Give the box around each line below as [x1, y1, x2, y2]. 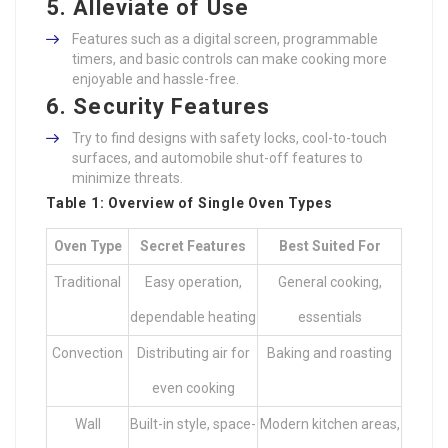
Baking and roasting [267, 345, 392, 362]
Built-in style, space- [130, 416, 256, 433]
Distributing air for [136, 345, 250, 362]
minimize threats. [72, 170, 183, 187]
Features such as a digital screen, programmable [72, 31, 378, 48]
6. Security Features [46, 94, 270, 120]
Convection [52, 345, 123, 362]
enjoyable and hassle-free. [72, 71, 239, 88]
